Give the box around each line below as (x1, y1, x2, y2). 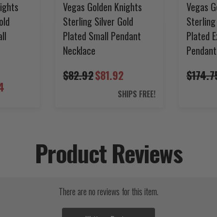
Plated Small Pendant (63, 28, 141, 43)
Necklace (63, 43, 95, 58)
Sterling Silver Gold (63, 14, 133, 29)
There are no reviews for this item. (59, 185, 158, 198)
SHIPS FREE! (118, 88, 155, 100)
